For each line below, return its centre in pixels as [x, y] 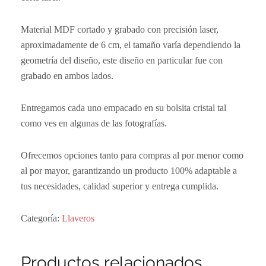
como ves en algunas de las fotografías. [94, 123]
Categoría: [41, 218]
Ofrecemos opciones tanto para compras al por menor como [132, 155]
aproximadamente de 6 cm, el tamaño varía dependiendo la [131, 45]
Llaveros [78, 218]
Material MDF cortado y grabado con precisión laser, [120, 29]
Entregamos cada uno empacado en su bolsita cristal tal [123, 108]
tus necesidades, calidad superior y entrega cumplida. [120, 186]
